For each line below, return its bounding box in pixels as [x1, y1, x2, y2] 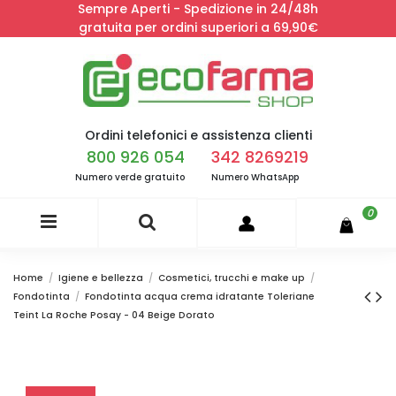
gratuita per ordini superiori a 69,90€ [78, 19, 318, 36]
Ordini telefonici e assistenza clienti [84, 126, 312, 144]
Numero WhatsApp [211, 171, 299, 185]
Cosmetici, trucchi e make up [158, 271, 306, 286]
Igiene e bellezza [58, 271, 144, 286]
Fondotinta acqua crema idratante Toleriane [85, 290, 316, 304]
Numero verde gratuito [75, 171, 185, 185]
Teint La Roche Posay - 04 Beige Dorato [13, 308, 215, 323]
